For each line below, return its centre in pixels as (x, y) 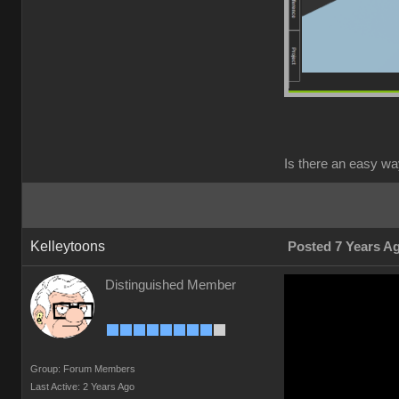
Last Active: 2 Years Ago (82, 387)
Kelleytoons (68, 246)
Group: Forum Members (83, 369)
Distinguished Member (171, 285)
